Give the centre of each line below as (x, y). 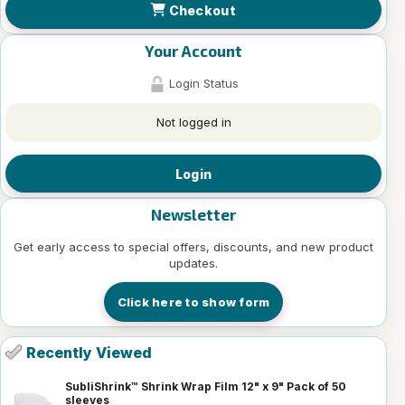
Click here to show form (193, 302)
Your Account (193, 51)
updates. (193, 264)
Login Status (202, 84)
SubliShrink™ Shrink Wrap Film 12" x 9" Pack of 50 (206, 387)
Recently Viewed (89, 353)
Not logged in (193, 122)
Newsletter (193, 215)
